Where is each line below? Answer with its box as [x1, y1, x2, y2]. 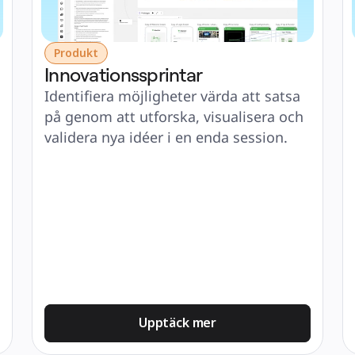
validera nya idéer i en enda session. [44, 128, 288, 147]
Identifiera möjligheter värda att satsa [44, 86, 300, 105]
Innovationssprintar [44, 63, 203, 86]
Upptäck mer [138, 314, 217, 331]
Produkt [54, 45, 98, 60]
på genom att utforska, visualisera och [44, 107, 303, 126]
